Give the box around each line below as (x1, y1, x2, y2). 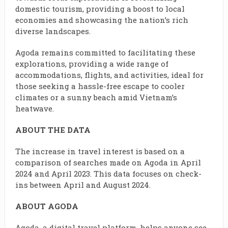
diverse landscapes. (15, 26, 91, 37)
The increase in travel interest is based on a (15, 146, 185, 157)
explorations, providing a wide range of (15, 59, 168, 69)
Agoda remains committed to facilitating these (15, 47, 195, 58)
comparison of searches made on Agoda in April (15, 157, 201, 168)
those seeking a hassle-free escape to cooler (15, 81, 185, 92)
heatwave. (15, 103, 54, 114)
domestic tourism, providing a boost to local (15, 4, 185, 14)
